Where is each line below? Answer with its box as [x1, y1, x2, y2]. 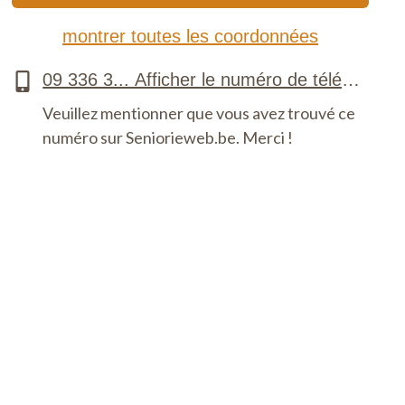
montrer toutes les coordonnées [62, 25, 319, 46]
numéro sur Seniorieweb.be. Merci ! [42, 127, 294, 147]
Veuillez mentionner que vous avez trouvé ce [42, 102, 356, 123]
